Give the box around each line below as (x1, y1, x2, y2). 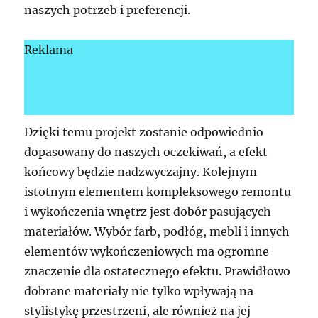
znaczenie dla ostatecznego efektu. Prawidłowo (24, 263, 291, 278)
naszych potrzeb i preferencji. (24, 2, 191, 17)
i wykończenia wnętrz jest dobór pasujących (24, 204, 272, 219)
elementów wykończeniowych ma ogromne (24, 243, 270, 258)
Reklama (24, 42, 74, 57)
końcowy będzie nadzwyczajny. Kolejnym (24, 164, 258, 179)
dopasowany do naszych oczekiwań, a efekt (24, 144, 268, 159)
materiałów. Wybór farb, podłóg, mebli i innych (24, 224, 290, 238)
